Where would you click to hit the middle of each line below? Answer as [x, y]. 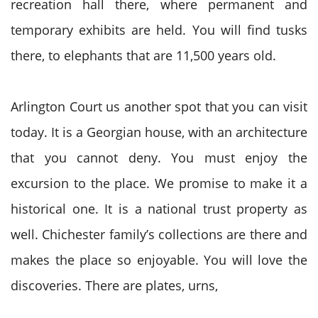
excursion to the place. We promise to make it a [159, 183]
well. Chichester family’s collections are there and [159, 234]
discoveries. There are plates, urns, [116, 285]
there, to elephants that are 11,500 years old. [145, 55]
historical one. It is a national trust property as [159, 209]
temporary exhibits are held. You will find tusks [159, 30]
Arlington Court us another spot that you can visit [159, 106]
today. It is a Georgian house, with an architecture [159, 132]
